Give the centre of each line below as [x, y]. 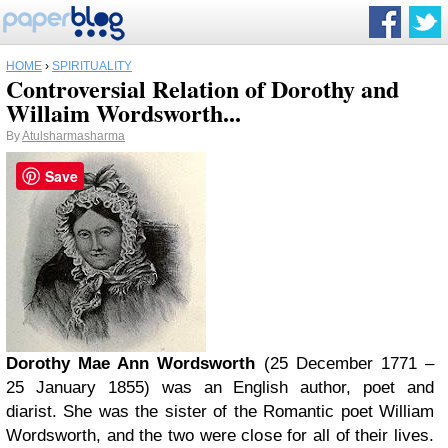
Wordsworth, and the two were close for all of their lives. [220, 435]
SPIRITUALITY [92, 66]
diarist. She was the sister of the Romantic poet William [220, 411]
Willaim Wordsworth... [123, 112]
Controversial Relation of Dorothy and [202, 88]
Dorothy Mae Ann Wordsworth [131, 363]
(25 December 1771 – [345, 363]
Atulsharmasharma [73, 136]
